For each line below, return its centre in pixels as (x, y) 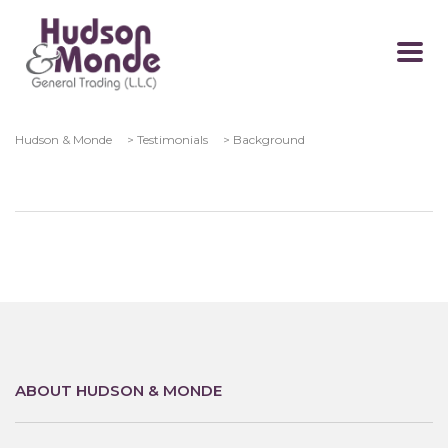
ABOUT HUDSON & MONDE (118, 390)
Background (269, 139)
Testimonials (172, 139)
